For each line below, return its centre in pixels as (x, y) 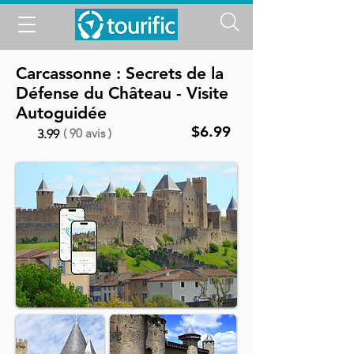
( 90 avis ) (87, 133)
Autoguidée (61, 113)
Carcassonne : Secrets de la (120, 73)
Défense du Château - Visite (122, 93)
